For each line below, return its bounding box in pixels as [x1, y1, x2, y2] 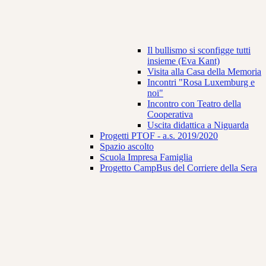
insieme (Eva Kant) [147, 56, 220, 66]
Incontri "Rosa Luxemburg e [147, 77, 255, 88]
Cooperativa [147, 109, 193, 120]
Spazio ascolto [100, 141, 154, 152]
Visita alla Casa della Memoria [147, 66, 261, 77]
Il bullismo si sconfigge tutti [147, 45, 251, 56]
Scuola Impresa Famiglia [100, 152, 192, 163]
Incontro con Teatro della [147, 99, 241, 109]
